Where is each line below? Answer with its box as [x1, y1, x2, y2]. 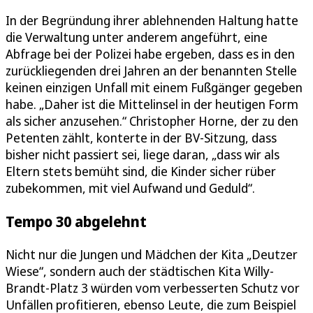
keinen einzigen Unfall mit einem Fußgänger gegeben [6, 78, 303, 96]
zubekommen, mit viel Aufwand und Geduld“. [6, 179, 255, 196]
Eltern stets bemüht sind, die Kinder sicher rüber [6, 162, 276, 180]
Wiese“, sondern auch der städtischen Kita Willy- [6, 262, 274, 279]
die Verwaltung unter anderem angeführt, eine [6, 28, 268, 45]
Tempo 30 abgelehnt [6, 210, 147, 231]
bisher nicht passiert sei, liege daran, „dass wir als [6, 145, 279, 163]
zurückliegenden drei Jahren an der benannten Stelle [6, 61, 297, 79]
